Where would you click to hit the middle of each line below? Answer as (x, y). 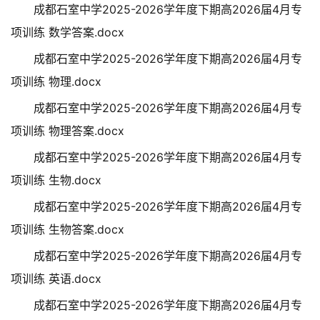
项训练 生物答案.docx (67, 229)
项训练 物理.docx (56, 81)
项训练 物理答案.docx (67, 131)
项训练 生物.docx (56, 180)
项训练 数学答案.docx (67, 32)
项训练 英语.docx (56, 279)
